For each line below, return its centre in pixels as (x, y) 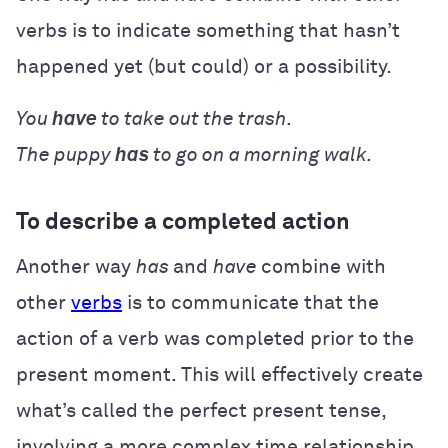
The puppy (63, 154)
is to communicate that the (250, 302)
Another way (76, 266)
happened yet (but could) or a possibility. (204, 66)
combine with (323, 266)
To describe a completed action (183, 222)
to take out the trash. (197, 118)
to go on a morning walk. (263, 154)
